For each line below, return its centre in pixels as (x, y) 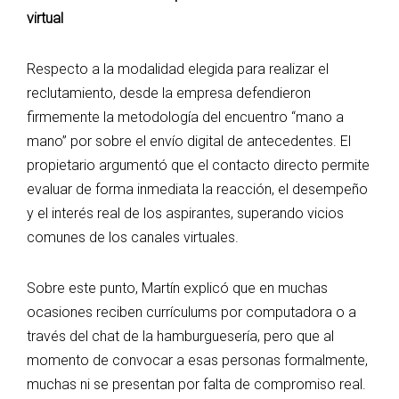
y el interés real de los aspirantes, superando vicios (185, 214)
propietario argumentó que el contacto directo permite (198, 166)
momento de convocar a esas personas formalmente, (197, 361)
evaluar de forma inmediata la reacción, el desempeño (197, 190)
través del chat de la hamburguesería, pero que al (180, 337)
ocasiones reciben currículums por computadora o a (191, 313)
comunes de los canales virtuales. (133, 238)
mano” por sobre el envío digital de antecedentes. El (189, 142)
